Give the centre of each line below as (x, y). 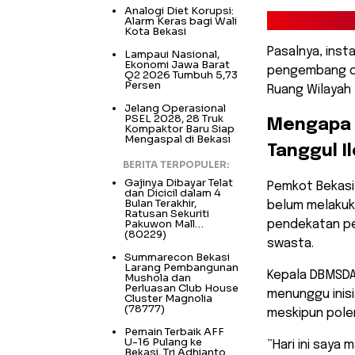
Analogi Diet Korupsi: (179, 10)
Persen (143, 85)
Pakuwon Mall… (164, 223)
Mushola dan (158, 277)
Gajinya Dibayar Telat (179, 182)
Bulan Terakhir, (160, 203)
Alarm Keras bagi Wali (181, 21)
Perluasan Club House (181, 288)
